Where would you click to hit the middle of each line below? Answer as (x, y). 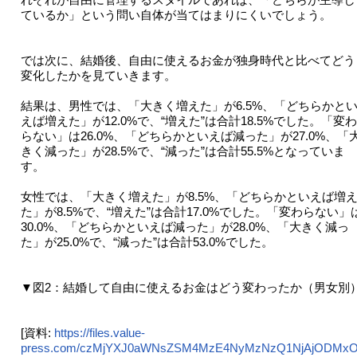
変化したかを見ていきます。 (98, 76)
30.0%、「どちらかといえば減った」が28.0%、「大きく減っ (184, 227)
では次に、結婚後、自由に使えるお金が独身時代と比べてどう (188, 61)
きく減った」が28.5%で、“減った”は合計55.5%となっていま (182, 151)
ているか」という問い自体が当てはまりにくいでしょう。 (176, 15)
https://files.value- (99, 333)
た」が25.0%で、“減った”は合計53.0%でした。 (147, 242)
